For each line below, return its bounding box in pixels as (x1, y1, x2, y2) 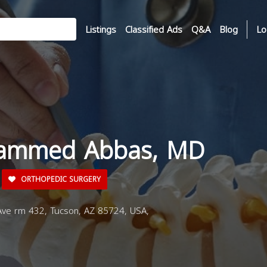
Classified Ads (125, 21, 182, 38)
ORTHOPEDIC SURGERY (18, 173, 101, 186)
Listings (85, 21, 116, 38)
